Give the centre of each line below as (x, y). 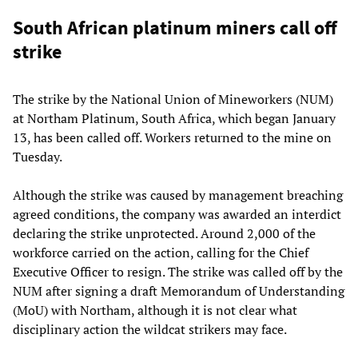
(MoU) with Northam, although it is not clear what (155, 310)
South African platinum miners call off (175, 28)
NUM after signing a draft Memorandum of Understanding (179, 291)
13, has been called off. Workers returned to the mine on (172, 138)
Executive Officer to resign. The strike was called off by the (178, 272)
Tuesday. (38, 157)
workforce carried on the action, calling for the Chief (161, 253)
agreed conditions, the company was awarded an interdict (177, 215)
